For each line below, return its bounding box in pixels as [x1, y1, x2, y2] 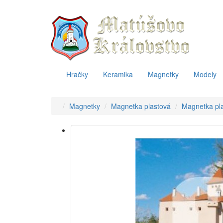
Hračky [66, 69, 88, 79]
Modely [194, 69, 217, 79]
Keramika [103, 69, 133, 79]
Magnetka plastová [111, 101, 171, 111]
